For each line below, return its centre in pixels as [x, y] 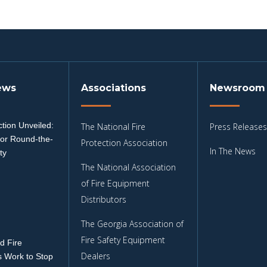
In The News [232, 151]
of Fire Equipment [116, 183]
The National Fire [114, 126]
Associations [114, 88]
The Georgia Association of [133, 223]
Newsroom [237, 88]
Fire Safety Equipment [123, 240]
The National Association [129, 167]
